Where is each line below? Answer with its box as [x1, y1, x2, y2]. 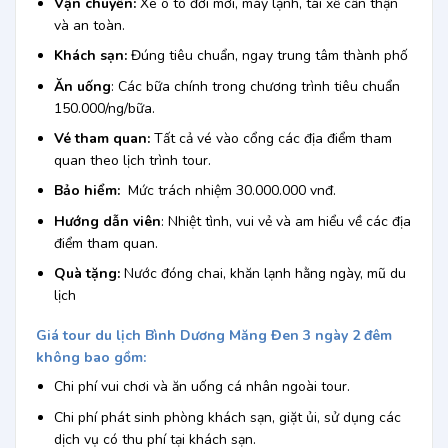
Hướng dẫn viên [53, 211, 161, 231]
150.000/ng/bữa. [53, 98, 155, 118]
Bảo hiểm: [53, 181, 120, 201]
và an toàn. [53, 15, 125, 35]
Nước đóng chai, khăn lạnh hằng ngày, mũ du [119, 264, 406, 284]
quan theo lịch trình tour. [53, 150, 211, 170]
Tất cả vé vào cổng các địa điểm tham [149, 128, 392, 148]
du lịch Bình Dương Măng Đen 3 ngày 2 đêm [94, 326, 392, 346]
